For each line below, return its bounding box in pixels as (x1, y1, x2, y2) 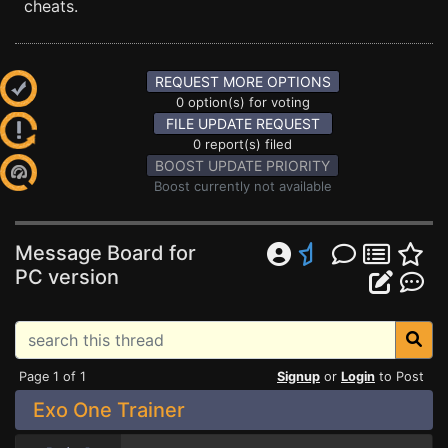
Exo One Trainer (33, 398, 185, 422)
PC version (15, 265, 119, 289)
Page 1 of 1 (19, 369, 86, 384)
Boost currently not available (153, 178, 332, 194)
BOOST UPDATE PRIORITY (155, 157, 330, 174)
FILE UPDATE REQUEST (165, 115, 320, 132)
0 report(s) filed (193, 136, 292, 152)
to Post (375, 369, 424, 384)
